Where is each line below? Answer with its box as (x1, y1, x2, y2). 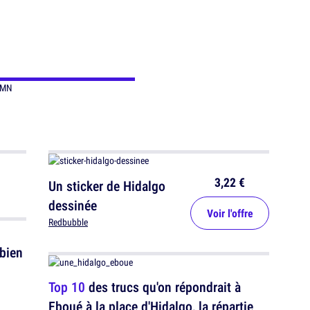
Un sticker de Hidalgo (48, 176, 165, 196)
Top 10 (48, 277, 85, 297)
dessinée (48, 196, 97, 215)
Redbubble (48, 216, 88, 229)
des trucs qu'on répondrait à (85, 277, 241, 297)
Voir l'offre (206, 206, 253, 221)
